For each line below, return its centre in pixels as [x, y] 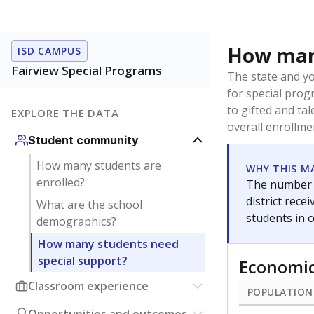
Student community [83, 140]
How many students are [98, 165]
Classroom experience [88, 286]
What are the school [89, 205]
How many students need [108, 244]
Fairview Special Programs [87, 70]
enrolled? [60, 182]
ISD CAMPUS [49, 51]
